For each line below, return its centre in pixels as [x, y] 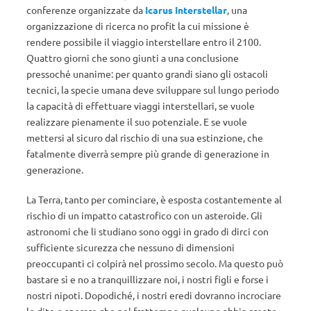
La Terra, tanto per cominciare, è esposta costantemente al [154, 199]
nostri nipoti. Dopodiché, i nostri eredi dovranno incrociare [154, 295]
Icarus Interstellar [186, 10]
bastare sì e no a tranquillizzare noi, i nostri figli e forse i [148, 279]
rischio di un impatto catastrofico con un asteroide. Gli [144, 215]
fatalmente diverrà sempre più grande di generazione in [148, 153]
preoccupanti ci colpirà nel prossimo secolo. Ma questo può [155, 263]
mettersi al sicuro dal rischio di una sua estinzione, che [145, 137]
